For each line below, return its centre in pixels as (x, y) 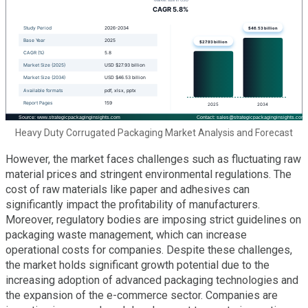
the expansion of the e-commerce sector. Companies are (142, 295)
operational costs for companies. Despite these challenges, (149, 250)
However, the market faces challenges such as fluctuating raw (153, 159)
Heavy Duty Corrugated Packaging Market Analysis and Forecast (154, 132)
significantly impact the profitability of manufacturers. (133, 204)
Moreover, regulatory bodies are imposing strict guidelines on (153, 219)
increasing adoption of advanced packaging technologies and (152, 280)
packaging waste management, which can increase (126, 234)
